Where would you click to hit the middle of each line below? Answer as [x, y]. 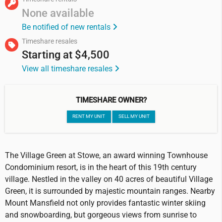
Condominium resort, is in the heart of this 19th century [101, 167]
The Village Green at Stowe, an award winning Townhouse [106, 156]
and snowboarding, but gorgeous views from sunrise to [101, 215]
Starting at [47, 55]
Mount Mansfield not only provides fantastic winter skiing [105, 203]
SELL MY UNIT [134, 116]
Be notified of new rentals [67, 27]
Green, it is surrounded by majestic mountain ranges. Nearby [110, 191]
